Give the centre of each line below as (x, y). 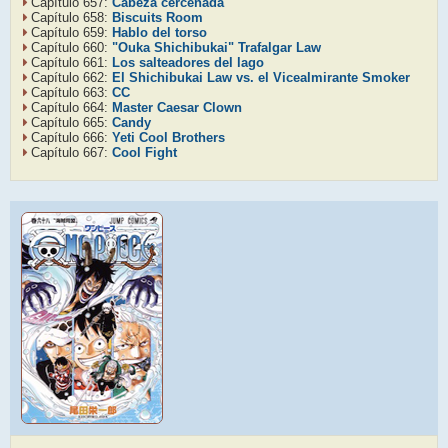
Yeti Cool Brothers (168, 137)
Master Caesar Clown (177, 107)
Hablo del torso (159, 32)
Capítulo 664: (71, 107)
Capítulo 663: (71, 92)
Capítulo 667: (71, 152)
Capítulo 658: (71, 17)
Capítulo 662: (71, 77)
